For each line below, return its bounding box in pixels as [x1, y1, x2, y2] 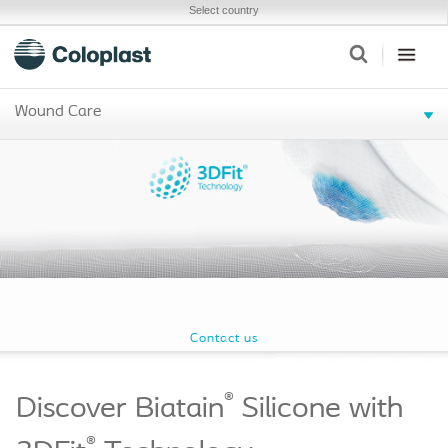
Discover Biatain [16, 394, 224, 425]
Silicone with [234, 394, 403, 425]
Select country [188, 4, 259, 16]
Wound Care [15, 104, 101, 120]
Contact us [190, 332, 258, 345]
